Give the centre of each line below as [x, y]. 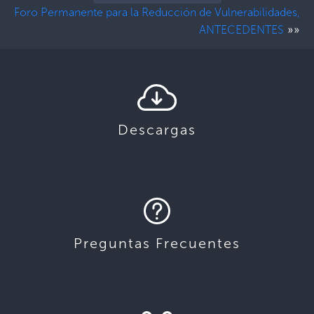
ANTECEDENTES [241, 30]
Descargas [157, 130]
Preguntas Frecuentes [157, 243]
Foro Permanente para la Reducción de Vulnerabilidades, [157, 12]
